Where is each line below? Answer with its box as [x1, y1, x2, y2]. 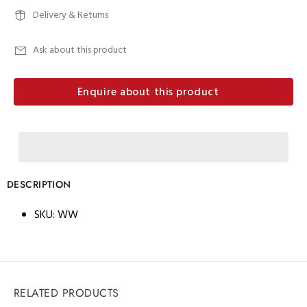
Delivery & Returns [33, 8, 108, 23]
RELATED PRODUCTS [14, 285, 119, 301]
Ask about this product [33, 42, 127, 58]
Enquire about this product [77, 83, 219, 101]
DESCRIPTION [7, 177, 71, 191]
